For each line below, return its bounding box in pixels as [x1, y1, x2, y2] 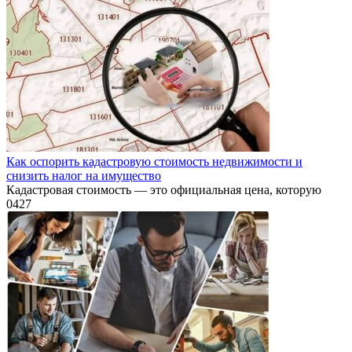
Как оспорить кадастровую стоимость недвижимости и [6, 155, 302, 169]
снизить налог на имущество [6, 169, 161, 183]
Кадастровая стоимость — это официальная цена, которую [6, 183, 321, 197]
